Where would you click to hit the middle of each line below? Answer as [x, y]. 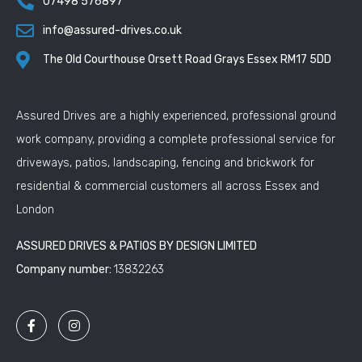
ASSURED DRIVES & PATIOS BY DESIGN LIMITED [137, 246]
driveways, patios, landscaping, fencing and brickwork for [165, 163]
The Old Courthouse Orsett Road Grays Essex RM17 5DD [187, 59]
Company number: [65, 269]
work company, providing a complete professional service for [176, 139]
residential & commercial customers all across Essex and [168, 186]
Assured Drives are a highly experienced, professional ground [176, 116]
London [35, 210]
